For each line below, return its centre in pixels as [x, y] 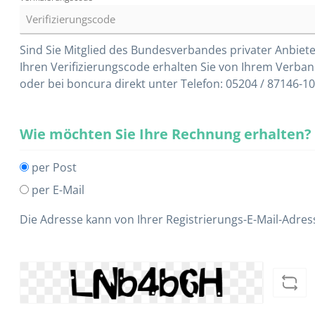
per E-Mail [58, 190]
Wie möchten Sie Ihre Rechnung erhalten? [166, 134]
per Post [54, 168]
